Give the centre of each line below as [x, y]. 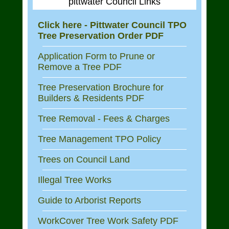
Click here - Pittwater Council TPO [112, 25]
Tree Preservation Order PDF [101, 36]
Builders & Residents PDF [91, 98]
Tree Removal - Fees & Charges [104, 119]
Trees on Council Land [84, 159]
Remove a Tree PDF [80, 67]
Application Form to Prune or [96, 56]
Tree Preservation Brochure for [101, 87]
